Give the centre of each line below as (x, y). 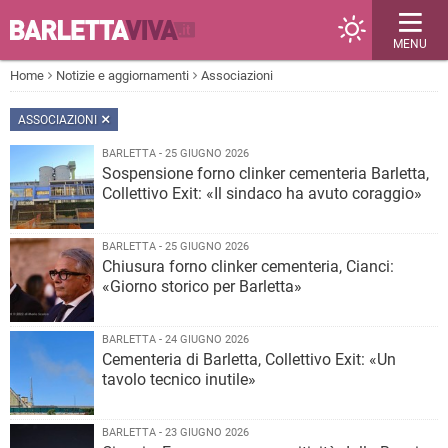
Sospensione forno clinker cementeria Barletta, (265, 173)
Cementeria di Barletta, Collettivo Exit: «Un (249, 359)
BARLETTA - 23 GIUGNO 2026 (175, 432)
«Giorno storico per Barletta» (202, 286)
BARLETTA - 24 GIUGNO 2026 (175, 339)
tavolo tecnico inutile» (179, 379)
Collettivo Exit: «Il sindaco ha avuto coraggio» (262, 193)
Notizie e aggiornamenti (122, 75)
